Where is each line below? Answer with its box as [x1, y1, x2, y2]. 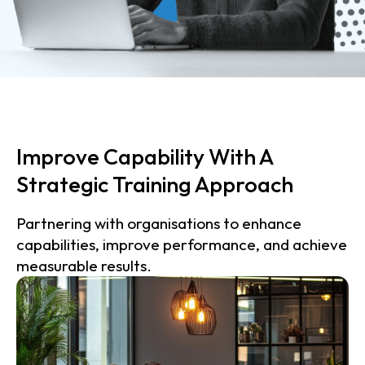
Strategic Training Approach [16, 170, 293, 198]
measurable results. [16, 256, 152, 275]
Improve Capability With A [16, 143, 273, 170]
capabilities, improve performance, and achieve [16, 235, 347, 254]
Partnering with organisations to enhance [16, 213, 301, 233]
